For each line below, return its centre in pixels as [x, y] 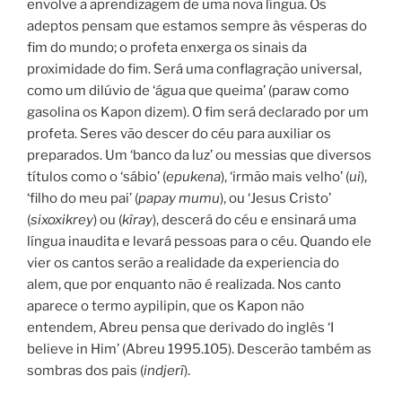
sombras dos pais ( [85, 371]
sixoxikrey [62, 220]
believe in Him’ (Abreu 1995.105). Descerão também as [199, 350]
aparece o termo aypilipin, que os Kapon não [166, 306]
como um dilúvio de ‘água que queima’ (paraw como [188, 91]
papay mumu [179, 199]
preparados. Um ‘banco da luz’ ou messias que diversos [199, 156]
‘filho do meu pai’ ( [83, 199]
